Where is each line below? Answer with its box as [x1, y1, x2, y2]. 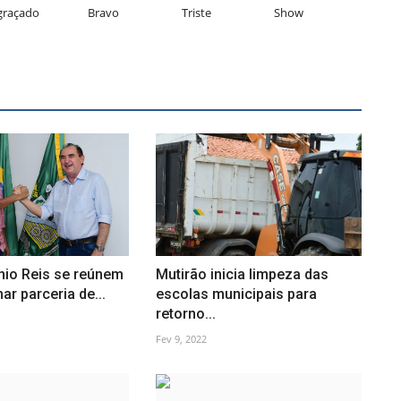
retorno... [155, 304, 216, 322]
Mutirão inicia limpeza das [155, 265, 328, 283]
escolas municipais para [155, 285, 317, 303]
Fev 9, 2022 [155, 331, 207, 346]
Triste [181, 4, 211, 21]
